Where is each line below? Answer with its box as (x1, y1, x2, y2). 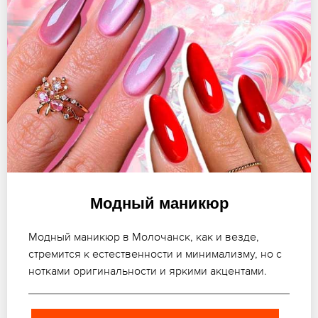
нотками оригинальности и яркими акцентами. (28, 263, 267, 277)
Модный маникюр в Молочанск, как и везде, (28, 229, 259, 243)
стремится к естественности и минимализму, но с (28, 246, 282, 260)
